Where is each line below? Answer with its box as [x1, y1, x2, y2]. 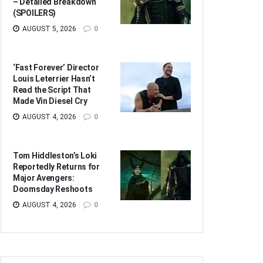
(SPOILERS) [13, 8, 56, 18]
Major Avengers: [13, 173, 75, 183]
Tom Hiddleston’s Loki [13, 150, 97, 160]
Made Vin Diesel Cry [13, 96, 87, 106]
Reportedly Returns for [13, 161, 100, 171]
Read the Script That [13, 85, 91, 95]
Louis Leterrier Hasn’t [13, 73, 95, 83]
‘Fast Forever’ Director [13, 62, 99, 72]
